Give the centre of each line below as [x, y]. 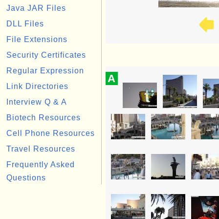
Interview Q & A [37, 102]
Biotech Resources [44, 118]
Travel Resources [41, 149]
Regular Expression [45, 71]
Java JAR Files [36, 8]
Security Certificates [46, 55]
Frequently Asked [41, 164]
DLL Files [25, 24]
